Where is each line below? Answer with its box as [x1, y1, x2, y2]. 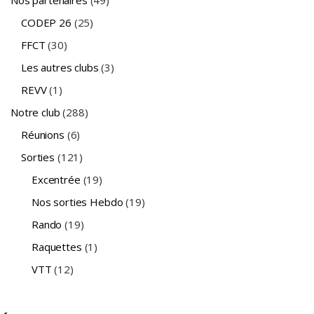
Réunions [21, 127, 64, 142]
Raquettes [32, 239, 82, 254]
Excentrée [32, 172, 81, 186]
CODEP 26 [21, 15, 71, 29]
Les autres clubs [21, 60, 99, 74]
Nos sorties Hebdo [32, 194, 123, 209]
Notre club [11, 104, 60, 119]
